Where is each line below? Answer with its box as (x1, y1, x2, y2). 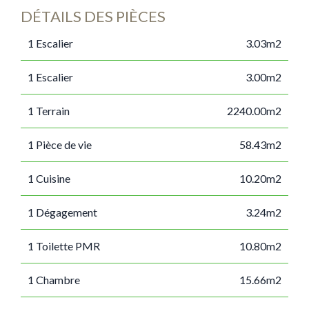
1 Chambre (28, 273, 80, 286)
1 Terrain (28, 104, 70, 117)
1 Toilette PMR (28, 239, 100, 252)
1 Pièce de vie (28, 138, 92, 151)
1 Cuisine (28, 172, 70, 185)
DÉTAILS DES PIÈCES (21, 7, 166, 26)
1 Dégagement (28, 206, 97, 219)
